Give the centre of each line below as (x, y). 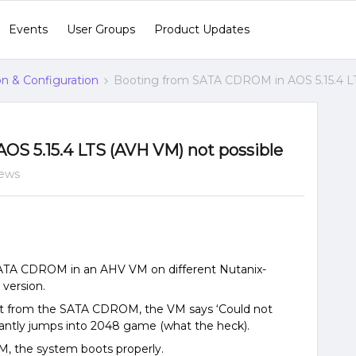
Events (28, 29)
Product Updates (202, 29)
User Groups (101, 29)
